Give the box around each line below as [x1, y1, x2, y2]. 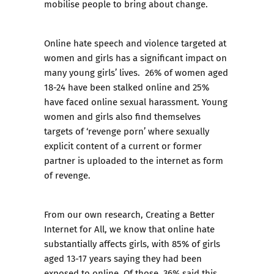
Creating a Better [146, 207, 215, 221]
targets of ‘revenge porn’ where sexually [44, 124, 209, 138]
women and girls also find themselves [44, 109, 201, 123]
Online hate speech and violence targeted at [44, 36, 226, 50]
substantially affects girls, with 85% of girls [44, 237, 220, 250]
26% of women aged [145, 65, 228, 79]
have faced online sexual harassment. [44, 95, 199, 108]
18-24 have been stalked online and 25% [44, 80, 209, 94]
